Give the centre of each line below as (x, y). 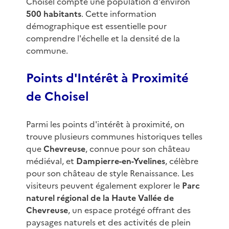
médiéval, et (51, 161)
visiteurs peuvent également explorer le (104, 186)
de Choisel (57, 97)
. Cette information (119, 14)
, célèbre (181, 161)
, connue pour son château (138, 149)
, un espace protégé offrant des (129, 210)
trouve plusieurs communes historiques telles (114, 137)
